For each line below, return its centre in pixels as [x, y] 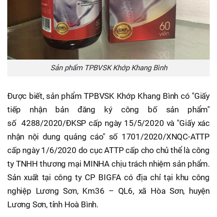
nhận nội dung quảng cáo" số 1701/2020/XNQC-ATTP [108, 137]
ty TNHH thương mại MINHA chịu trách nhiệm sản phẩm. [108, 164]
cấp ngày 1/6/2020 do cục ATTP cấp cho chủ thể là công [108, 150]
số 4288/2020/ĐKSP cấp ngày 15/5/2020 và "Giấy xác [108, 123]
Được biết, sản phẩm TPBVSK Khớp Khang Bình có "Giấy [108, 96]
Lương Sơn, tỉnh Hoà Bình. [53, 205]
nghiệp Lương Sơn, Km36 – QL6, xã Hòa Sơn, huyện [108, 191]
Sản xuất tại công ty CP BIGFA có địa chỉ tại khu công [108, 178]
